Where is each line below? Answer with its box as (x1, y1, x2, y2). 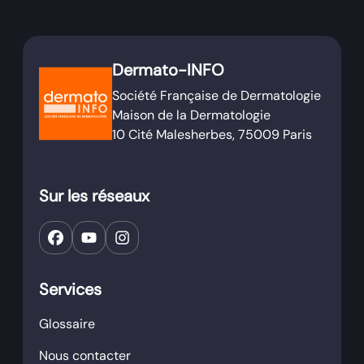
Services (39, 279, 102, 300)
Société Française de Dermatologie (112, 87, 321, 104)
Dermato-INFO (112, 59, 224, 80)
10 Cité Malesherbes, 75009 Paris (112, 126, 312, 143)
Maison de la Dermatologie (112, 106, 271, 123)
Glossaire (39, 315, 95, 332)
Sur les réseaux (39, 185, 149, 206)
